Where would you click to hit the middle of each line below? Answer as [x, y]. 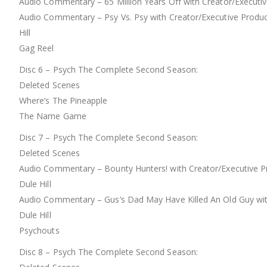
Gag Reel [37, 48]
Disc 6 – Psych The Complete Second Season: [108, 70]
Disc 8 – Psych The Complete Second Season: [108, 252]
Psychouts [39, 231]
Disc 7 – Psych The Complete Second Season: [108, 138]
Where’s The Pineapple [63, 101]
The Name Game [53, 116]
